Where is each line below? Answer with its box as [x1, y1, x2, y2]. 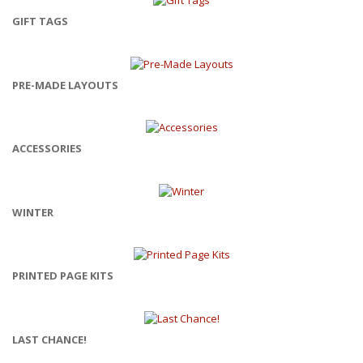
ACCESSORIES [12, 141, 82, 156]
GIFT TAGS [12, 14, 68, 29]
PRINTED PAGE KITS [12, 268, 113, 284]
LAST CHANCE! [12, 331, 87, 347]
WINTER [12, 204, 53, 220]
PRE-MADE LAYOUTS [12, 77, 118, 92]
